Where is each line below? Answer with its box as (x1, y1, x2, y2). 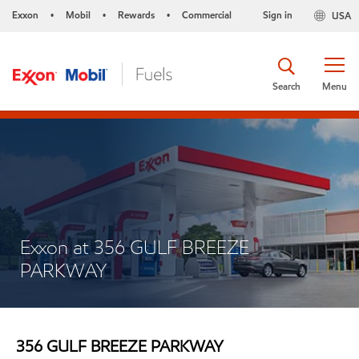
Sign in (262, 8, 292, 22)
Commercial (182, 8, 232, 22)
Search (272, 79, 301, 93)
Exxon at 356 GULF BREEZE (20, 235, 249, 260)
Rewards (118, 8, 155, 22)
